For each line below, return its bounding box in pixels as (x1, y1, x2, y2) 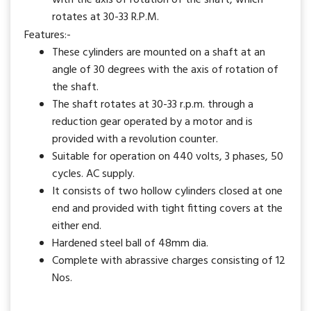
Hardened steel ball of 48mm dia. (52, 235, 208, 253)
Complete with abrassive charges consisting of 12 (52, 252, 285, 271)
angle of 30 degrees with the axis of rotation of (52, 61, 278, 80)
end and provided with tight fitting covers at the (52, 200, 283, 219)
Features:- (24, 26, 71, 45)
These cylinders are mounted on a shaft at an (52, 44, 265, 62)
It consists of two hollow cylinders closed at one (52, 183, 283, 201)
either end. (52, 217, 101, 236)
